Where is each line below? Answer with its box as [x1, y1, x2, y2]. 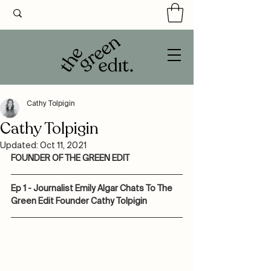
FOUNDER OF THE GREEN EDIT [11, 154, 129, 163]
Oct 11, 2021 [40, 142, 87, 151]
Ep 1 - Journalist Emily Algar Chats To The [11, 184, 174, 194]
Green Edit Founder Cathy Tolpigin [11, 197, 147, 206]
